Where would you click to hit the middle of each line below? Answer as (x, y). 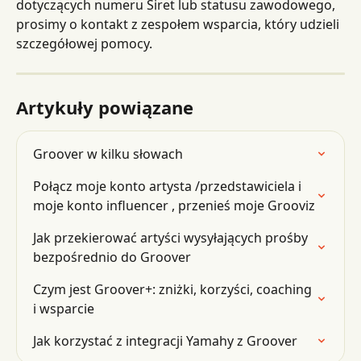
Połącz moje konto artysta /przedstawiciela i (169, 186)
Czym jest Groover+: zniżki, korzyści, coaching (174, 289)
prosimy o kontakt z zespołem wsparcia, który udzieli (179, 24)
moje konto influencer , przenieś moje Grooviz (174, 205)
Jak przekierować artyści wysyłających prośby (172, 237)
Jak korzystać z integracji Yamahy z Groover (165, 340)
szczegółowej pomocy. (84, 43)
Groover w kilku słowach (108, 154)
